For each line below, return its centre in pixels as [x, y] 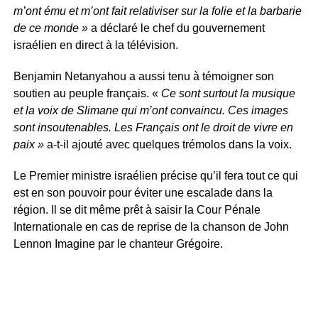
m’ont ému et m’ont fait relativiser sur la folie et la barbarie [157, 11]
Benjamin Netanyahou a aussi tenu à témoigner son [143, 76]
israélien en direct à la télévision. [95, 45]
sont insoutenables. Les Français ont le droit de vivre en [153, 127]
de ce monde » [52, 28]
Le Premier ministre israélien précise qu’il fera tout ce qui [155, 175]
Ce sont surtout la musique [228, 93]
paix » [30, 144]
